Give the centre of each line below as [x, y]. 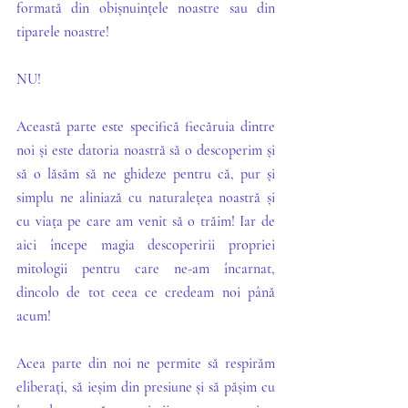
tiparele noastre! [63, 31]
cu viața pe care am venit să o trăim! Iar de [146, 221]
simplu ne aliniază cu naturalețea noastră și [146, 197]
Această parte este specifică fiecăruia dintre [146, 126]
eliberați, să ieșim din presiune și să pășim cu [146, 387]
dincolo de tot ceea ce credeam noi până [146, 292]
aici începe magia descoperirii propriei [146, 245]
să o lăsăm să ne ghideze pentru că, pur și [146, 173]
